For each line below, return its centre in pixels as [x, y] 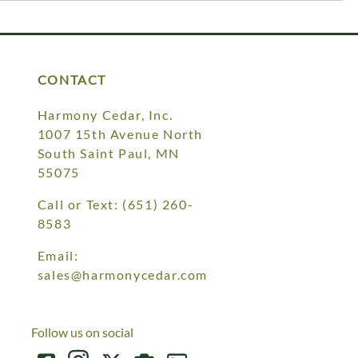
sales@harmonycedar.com [122, 275]
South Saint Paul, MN [108, 153]
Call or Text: [80, 205]
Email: [58, 256]
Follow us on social [82, 332]
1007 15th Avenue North [120, 134]
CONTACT [72, 80]
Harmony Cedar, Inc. [105, 115]
